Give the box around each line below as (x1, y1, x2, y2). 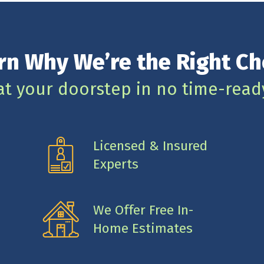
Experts (93, 156, 138, 172)
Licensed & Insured (93, 137, 207, 154)
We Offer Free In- (93, 202, 193, 218)
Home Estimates (93, 220, 193, 236)
